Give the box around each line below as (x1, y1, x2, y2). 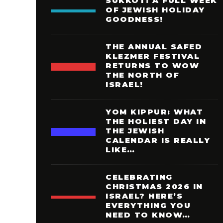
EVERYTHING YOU (106, 201, 191, 210)
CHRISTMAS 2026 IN (106, 182, 203, 191)
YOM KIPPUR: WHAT (106, 107, 203, 116)
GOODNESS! (106, 14, 163, 24)
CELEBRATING (106, 172, 173, 182)
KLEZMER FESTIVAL (106, 51, 200, 61)
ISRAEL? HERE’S (106, 191, 183, 201)
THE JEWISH (106, 126, 164, 135)
